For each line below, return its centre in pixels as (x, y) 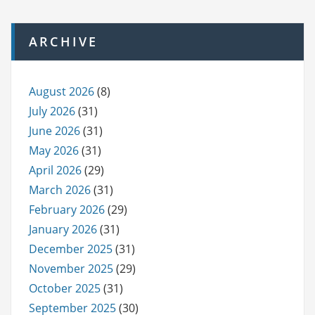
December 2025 (71, 249)
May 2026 (54, 150)
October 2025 (65, 288)
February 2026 (67, 209)
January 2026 (63, 229)
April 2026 (55, 170)
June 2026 (54, 130)
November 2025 (71, 268)
